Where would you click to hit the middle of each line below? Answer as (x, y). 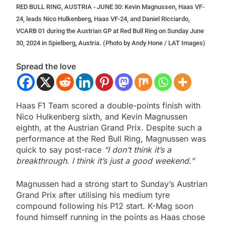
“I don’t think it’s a (138, 150)
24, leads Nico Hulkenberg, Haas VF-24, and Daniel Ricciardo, (103, 19)
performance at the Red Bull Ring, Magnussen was (111, 139)
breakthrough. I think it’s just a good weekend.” (105, 161)
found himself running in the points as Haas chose (110, 217)
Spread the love (46, 67)
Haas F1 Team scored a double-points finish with (108, 106)
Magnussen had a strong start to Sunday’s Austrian (112, 184)
